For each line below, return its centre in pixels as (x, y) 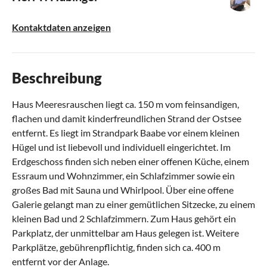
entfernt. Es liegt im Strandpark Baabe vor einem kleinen (126, 132)
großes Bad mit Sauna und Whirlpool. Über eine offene (123, 190)
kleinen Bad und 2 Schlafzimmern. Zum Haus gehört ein (124, 218)
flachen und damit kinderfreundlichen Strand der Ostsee (127, 118)
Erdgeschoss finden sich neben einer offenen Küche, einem (131, 161)
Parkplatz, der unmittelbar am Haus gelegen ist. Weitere (125, 232)
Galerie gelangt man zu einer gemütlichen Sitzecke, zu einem (133, 204)
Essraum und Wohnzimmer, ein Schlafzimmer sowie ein (123, 175)
